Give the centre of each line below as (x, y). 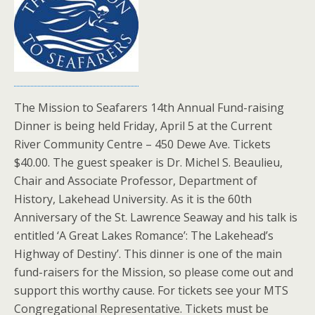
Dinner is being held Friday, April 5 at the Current (143, 126)
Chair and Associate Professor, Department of (136, 180)
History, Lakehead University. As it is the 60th (133, 199)
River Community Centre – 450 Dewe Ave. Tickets (142, 144)
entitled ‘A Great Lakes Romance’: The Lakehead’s (144, 235)
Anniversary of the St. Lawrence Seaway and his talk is (156, 217)
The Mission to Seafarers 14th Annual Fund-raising (149, 107)
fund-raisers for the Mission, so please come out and (154, 272)
